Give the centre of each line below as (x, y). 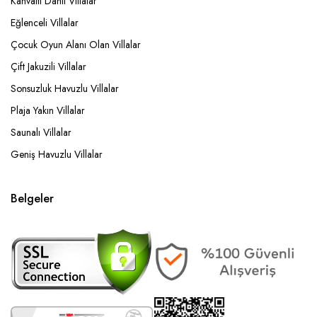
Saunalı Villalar (41, 132)
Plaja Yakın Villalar (48, 110)
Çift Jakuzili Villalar (48, 67)
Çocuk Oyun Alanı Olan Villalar (76, 45)
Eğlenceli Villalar (45, 23)
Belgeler (32, 198)
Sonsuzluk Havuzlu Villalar (65, 88)
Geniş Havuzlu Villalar (57, 154)
